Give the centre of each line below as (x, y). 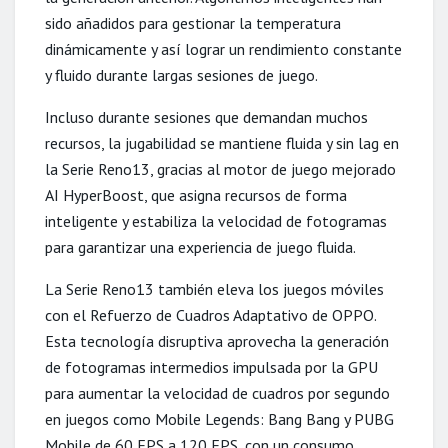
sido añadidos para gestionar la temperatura (193, 22)
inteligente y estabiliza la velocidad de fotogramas (216, 220)
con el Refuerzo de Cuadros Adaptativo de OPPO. (210, 314)
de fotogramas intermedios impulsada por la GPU (211, 366)
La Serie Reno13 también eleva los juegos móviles (214, 288)
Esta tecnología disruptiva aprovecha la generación (217, 340)
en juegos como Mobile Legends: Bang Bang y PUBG (219, 418)
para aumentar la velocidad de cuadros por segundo (217, 392)
